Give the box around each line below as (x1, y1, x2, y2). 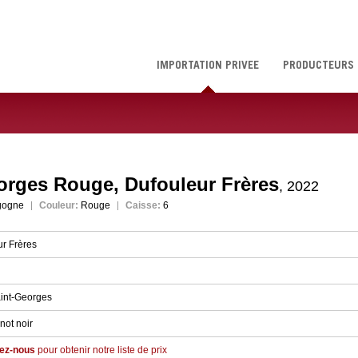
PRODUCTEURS (283, 61, 354, 72)
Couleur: (39, 200, 78, 211)
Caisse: (125, 200, 161, 211)
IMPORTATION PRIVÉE (157, 61, 259, 72)
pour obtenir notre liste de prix (35, 344, 167, 356)
